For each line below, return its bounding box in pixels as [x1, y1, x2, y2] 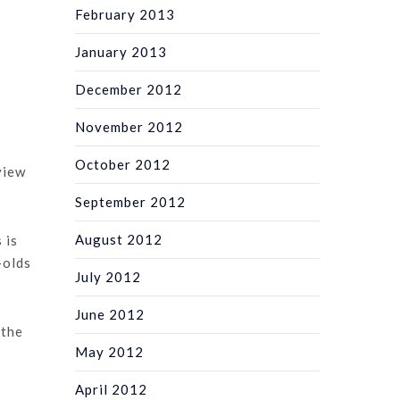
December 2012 [75, 80, 183, 97]
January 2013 [75, 43, 168, 60]
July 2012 [75, 268, 142, 285]
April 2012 [75, 380, 148, 397]
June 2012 [75, 305, 146, 322]
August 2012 [75, 230, 163, 247]
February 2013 [75, 5, 176, 22]
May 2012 [75, 343, 145, 360]
